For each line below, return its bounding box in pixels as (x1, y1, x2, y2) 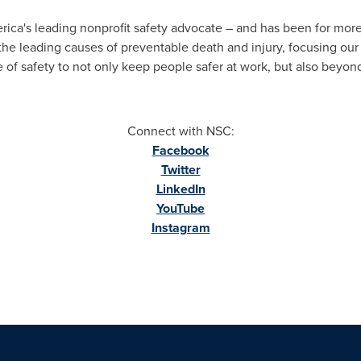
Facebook (151, 141, 210, 160)
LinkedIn (156, 180, 205, 198)
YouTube (156, 199, 205, 218)
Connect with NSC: (127, 122, 234, 140)
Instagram (151, 218, 210, 237)
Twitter (160, 160, 201, 179)
